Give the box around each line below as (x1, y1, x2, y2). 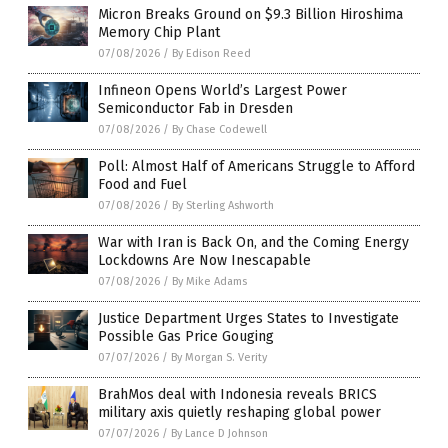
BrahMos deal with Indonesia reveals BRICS (98, 386, 377, 404)
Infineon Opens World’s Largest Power (98, 82, 347, 100)
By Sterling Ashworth (172, 199, 274, 213)
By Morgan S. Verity (171, 351, 267, 365)
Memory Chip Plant (98, 24, 220, 42)
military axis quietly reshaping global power (98, 404, 381, 422)
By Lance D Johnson (171, 427, 268, 441)
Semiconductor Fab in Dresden (98, 100, 293, 118)
